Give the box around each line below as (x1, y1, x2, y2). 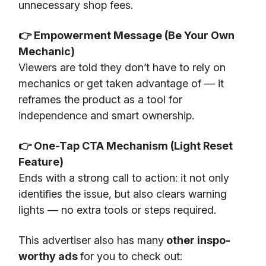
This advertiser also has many (18, 234, 164, 247)
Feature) (18, 156, 64, 169)
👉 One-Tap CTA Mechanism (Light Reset (18, 140, 233, 153)
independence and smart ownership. (18, 109, 194, 122)
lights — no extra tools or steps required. (18, 204, 216, 217)
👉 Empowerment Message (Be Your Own (18, 29, 235, 42)
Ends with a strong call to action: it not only (18, 172, 229, 185)
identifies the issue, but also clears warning (18, 188, 227, 201)
